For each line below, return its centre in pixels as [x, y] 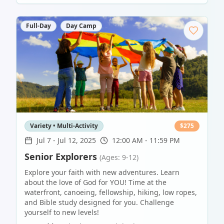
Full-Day [38, 26]
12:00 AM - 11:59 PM [146, 140]
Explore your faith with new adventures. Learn [102, 172]
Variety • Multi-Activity [64, 126]
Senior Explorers [61, 156]
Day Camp [81, 26]
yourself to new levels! [62, 212]
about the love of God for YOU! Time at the [95, 182]
